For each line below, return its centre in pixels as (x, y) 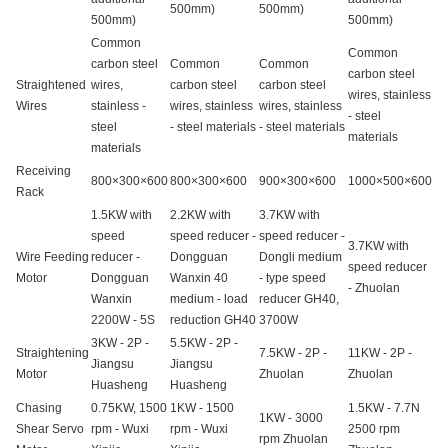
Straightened (51, 85)
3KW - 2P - (120, 343)
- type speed (292, 278)
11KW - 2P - (380, 353)
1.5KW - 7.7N (384, 408)
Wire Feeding (52, 257)
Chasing (39, 408)
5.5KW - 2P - (204, 343)
